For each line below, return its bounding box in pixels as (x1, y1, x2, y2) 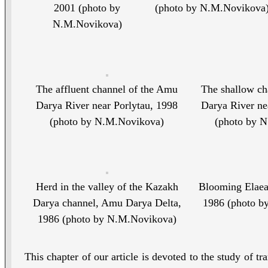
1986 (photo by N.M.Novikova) (37, 213, 176, 226)
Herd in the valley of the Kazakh (35, 181, 178, 193)
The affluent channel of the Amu (36, 83, 178, 96)
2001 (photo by (54, 2, 120, 14)
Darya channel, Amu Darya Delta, (32, 197, 181, 209)
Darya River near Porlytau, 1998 (36, 99, 178, 112)
